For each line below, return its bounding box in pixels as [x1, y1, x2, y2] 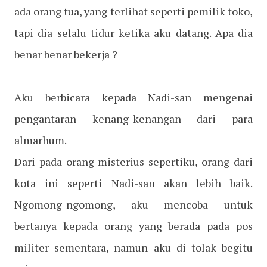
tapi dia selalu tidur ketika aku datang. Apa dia [14, 26, 253, 41]
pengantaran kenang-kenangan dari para [14, 111, 253, 126]
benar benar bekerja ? [14, 47, 117, 62]
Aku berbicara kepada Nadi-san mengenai [14, 90, 253, 105]
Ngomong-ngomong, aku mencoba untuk [14, 197, 253, 212]
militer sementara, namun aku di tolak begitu [14, 240, 253, 255]
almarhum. [14, 133, 67, 148]
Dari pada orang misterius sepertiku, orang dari [14, 154, 253, 169]
